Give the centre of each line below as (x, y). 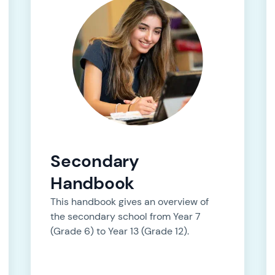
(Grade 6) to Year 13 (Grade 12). (120, 231)
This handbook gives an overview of (130, 202)
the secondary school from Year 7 (126, 217)
